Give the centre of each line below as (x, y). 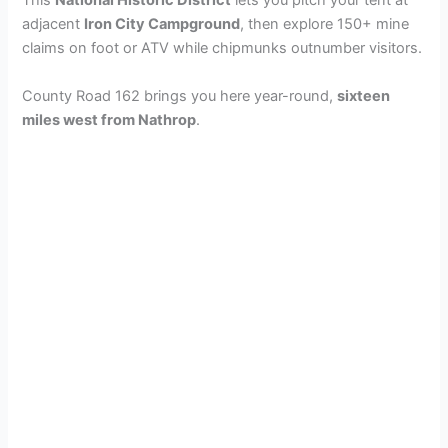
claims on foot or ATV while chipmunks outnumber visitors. (222, 48)
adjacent (53, 24)
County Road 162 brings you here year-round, (180, 95)
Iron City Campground (162, 24)
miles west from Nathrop (109, 119)
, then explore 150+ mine (325, 24)
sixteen (364, 95)
